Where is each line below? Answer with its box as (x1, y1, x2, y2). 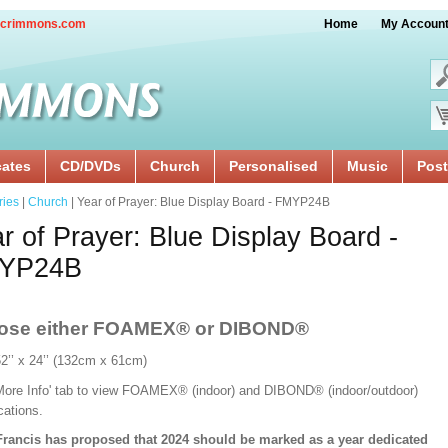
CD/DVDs (60, 158, 121, 174)
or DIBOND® (195, 318, 309, 339)
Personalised (229, 158, 318, 174)
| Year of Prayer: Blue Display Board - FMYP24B (68, 195, 330, 209)
